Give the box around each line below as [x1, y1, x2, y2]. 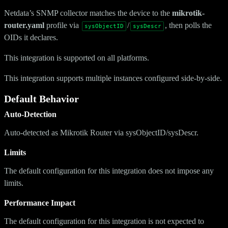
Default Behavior [4, 93, 79, 104]
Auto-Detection [4, 109, 56, 119]
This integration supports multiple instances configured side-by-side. [4, 73, 222, 82]
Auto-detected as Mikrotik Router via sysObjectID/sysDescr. [4, 128, 198, 137]
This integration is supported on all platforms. [4, 53, 149, 62]
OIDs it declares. [4, 33, 58, 42]
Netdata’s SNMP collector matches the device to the [4, 8, 172, 17]
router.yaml [4, 20, 44, 30]
